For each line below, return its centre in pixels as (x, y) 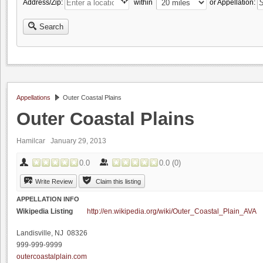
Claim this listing (118, 181)
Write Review (54, 181)
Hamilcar (33, 141)
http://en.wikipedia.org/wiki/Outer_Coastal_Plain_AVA (172, 212)
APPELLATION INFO (48, 199)
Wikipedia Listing (45, 212)
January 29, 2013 (80, 141)
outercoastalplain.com (52, 257)
